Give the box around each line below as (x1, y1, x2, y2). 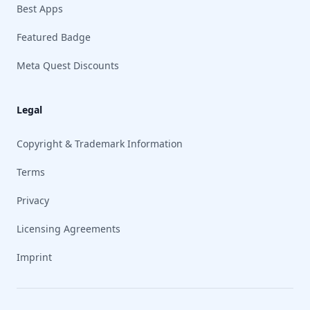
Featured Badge (17, 30, 91, 44)
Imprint (17, 250, 52, 264)
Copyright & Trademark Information (17, 137, 183, 151)
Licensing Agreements (17, 222, 120, 236)
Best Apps (17, 2, 63, 16)
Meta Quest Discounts (17, 59, 119, 73)
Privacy (17, 194, 49, 208)
